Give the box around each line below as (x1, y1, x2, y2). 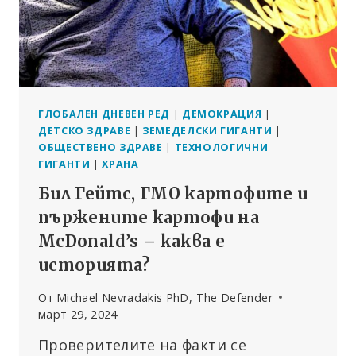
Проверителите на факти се (38, 335, 246, 354)
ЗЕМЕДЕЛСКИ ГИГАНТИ (142, 123, 273, 137)
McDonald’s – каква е (38, 231, 226, 252)
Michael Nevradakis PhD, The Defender (56, 289, 273, 305)
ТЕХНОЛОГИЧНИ (174, 140, 269, 154)
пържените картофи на (38, 207, 260, 228)
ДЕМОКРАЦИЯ (181, 106, 262, 121)
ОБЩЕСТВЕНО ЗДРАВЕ (38, 140, 163, 154)
